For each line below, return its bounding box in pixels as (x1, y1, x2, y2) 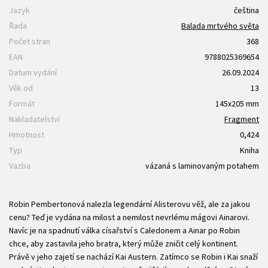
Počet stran (9, 36, 50, 47)
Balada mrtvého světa (181, 20, 259, 32)
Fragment (224, 114, 259, 125)
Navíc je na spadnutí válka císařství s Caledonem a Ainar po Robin (9, 225, 240, 236)
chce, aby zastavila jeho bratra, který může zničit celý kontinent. (9, 238, 238, 249)
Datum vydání (9, 67, 57, 78)
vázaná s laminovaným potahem (145, 160, 259, 172)
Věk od (9, 83, 33, 94)
